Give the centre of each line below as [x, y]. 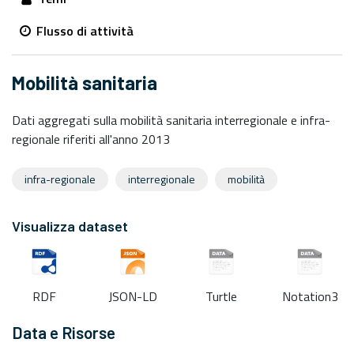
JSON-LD [133, 297]
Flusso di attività [83, 31]
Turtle [221, 297]
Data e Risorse [64, 333]
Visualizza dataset [70, 226]
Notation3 [310, 297]
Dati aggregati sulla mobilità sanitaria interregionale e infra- [171, 121]
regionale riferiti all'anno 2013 [91, 139]
